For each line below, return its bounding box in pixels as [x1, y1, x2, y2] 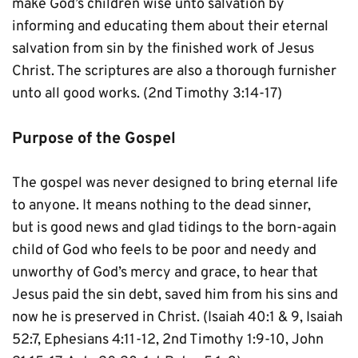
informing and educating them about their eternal [12, 18, 328, 36]
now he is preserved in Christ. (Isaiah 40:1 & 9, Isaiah [12, 308, 343, 327]
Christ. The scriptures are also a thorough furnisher [12, 62, 336, 81]
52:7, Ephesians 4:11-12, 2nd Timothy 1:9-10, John [12, 331, 324, 349]
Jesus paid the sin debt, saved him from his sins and [12, 286, 338, 304]
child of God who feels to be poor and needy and [12, 241, 316, 260]
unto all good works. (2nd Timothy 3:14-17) [12, 85, 282, 103]
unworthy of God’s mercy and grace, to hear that [12, 264, 318, 282]
